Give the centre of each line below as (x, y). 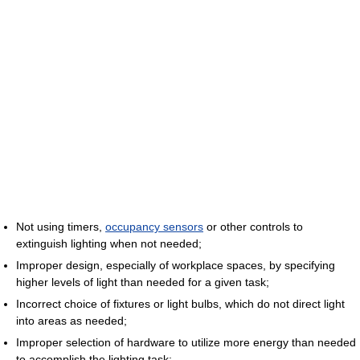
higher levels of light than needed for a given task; (143, 282)
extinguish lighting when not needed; (109, 243)
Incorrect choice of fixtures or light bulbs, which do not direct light (180, 303)
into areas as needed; (72, 320)
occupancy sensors (154, 226)
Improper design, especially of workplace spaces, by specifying (176, 265)
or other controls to (253, 226)
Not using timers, (61, 226)
